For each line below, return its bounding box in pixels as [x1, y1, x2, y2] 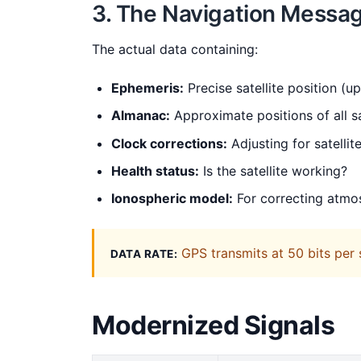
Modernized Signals [92, 309, 335, 342]
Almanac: [111, 107, 170, 124]
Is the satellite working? [199, 162, 347, 179]
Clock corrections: [111, 135, 227, 151]
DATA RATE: [110, 247, 178, 261]
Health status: [111, 162, 199, 179]
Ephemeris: [111, 79, 184, 96]
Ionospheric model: [111, 190, 233, 207]
